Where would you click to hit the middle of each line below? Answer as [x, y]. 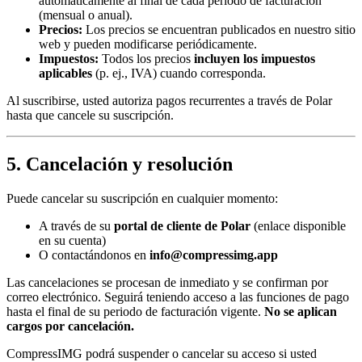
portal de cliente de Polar [182, 225]
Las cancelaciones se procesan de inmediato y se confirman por [167, 282]
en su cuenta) [72, 240]
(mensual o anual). [86, 15]
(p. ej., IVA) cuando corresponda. [179, 74]
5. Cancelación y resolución [120, 164]
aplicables [65, 74]
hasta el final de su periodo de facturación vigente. [135, 311]
